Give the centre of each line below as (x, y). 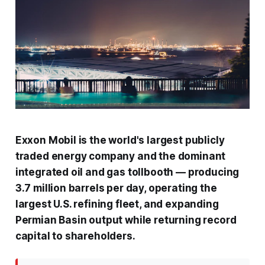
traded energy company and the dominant (120, 156)
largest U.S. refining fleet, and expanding (117, 204)
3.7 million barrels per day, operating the (116, 188)
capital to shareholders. (75, 236)
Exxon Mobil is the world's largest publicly (120, 140)
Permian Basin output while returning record (126, 220)
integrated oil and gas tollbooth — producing (127, 172)
